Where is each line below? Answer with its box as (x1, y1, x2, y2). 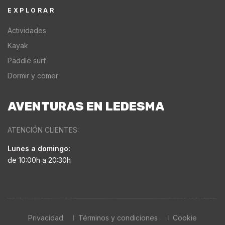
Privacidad (28, 213, 64, 222)
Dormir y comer (8, 71, 58, 80)
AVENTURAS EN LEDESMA (8, 99, 164, 114)
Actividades (8, 26, 46, 35)
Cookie (172, 213, 197, 222)
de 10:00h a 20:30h (8, 155, 71, 164)
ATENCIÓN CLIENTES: (8, 125, 79, 134)
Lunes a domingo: (8, 144, 70, 153)
